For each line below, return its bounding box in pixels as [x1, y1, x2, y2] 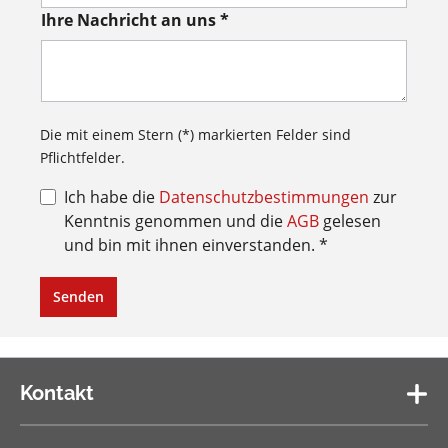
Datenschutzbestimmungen [159, 185, 369, 208]
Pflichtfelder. [40, 147, 125, 167]
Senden [53, 286, 104, 306]
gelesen [319, 209, 381, 232]
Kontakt [20, 381, 94, 406]
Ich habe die [64, 185, 159, 208]
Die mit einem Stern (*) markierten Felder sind [40, 124, 351, 144]
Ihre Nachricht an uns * [41, 8, 229, 31]
